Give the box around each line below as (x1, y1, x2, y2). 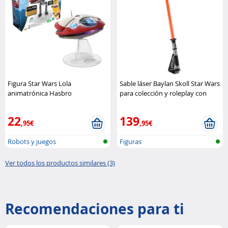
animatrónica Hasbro (8, 88, 72, 98)
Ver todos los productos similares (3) (5, 158, 115, 167)
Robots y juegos (8, 136, 56, 146)
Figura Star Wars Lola (8, 78, 71, 88)
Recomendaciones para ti (5, 198, 184, 219)
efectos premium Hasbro (120, 98, 195, 107)
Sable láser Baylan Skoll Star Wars (120, 78, 220, 88)
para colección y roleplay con (120, 88, 207, 98)
